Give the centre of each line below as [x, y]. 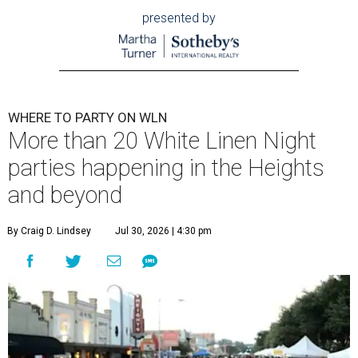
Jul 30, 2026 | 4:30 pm [163, 231]
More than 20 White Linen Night [162, 141]
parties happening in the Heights [166, 168]
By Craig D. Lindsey [49, 231]
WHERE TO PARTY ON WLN [88, 118]
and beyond [65, 195]
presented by [179, 18]
